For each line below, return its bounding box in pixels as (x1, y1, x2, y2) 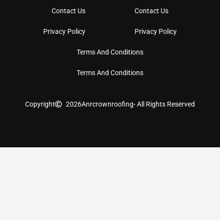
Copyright (25, 100, 55, 108)
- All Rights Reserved (134, 100, 195, 108)
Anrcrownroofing (82, 100, 134, 108)
